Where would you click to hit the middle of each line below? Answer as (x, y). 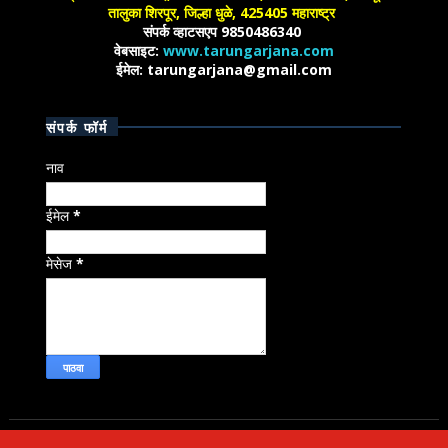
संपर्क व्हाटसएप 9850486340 (223, 31)
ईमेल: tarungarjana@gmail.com (223, 69)
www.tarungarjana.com (248, 50)
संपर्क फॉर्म (77, 126)
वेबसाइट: (138, 50)
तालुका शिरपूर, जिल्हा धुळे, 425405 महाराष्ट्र (224, 12)
